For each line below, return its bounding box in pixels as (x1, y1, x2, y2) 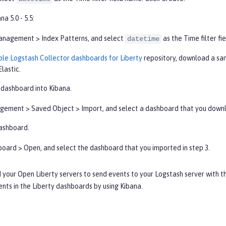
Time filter (184, 34, 216, 43)
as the (161, 34, 184, 43)
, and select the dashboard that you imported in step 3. (40, 144, 210, 152)
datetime (127, 35, 159, 43)
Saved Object (31, 104, 74, 113)
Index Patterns (41, 34, 88, 43)
